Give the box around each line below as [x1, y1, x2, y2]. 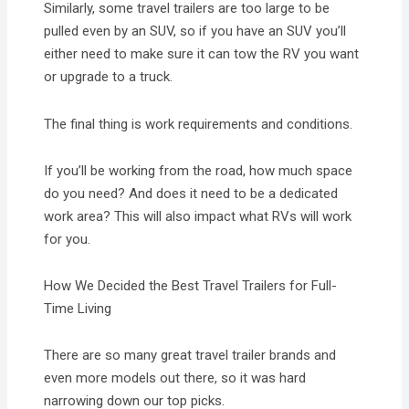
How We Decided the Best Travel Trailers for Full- [44, 278, 338, 295]
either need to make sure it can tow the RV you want [44, 46, 360, 63]
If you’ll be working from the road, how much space [44, 162, 353, 179]
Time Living [44, 300, 112, 318]
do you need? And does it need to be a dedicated [44, 184, 339, 202]
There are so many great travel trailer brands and [44, 347, 337, 364]
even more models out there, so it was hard [44, 370, 307, 387]
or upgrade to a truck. [44, 68, 173, 86]
